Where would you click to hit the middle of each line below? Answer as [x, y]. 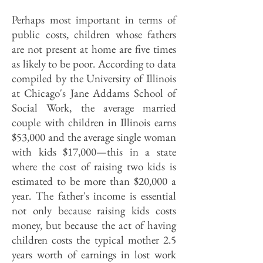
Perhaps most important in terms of [94, 20]
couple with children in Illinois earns [94, 122]
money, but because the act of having [94, 225]
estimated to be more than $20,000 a [94, 181]
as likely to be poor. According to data [94, 64]
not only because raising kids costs [94, 210]
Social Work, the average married [94, 108]
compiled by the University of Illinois [94, 78]
